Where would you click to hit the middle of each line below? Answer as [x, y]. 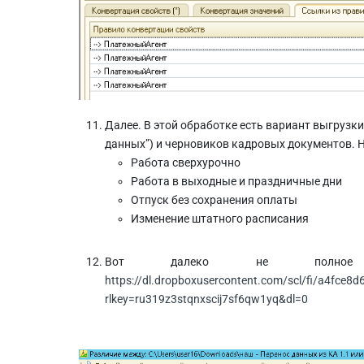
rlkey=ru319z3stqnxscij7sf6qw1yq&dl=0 [206, 299]
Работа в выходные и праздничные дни [236, 182]
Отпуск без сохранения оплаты [214, 200]
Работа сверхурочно [186, 163]
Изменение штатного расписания [220, 219]
